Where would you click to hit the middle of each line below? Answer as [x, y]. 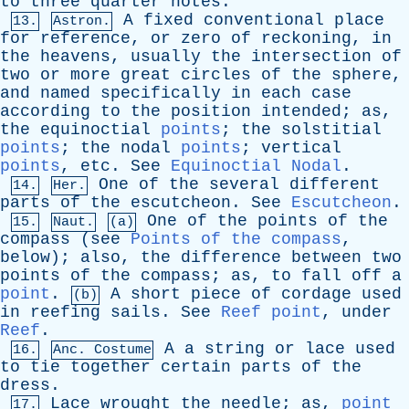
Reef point [271, 312]
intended [301, 111]
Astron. [82, 21]
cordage [316, 294]
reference [85, 38]
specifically [161, 93]
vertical [301, 148]
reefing [65, 312]
